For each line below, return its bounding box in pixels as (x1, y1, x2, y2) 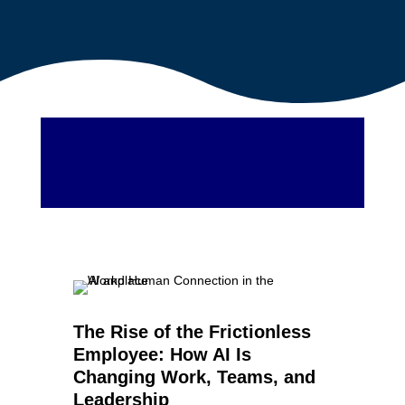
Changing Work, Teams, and (72, 367, 316, 388)
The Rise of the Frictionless (72, 322, 311, 343)
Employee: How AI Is (72, 344, 251, 365)
